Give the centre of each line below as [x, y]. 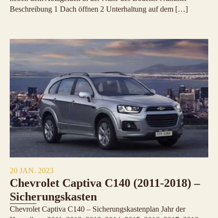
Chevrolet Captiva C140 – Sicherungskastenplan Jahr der [98, 209]
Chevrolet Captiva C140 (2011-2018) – [105, 183]
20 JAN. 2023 [32, 171]
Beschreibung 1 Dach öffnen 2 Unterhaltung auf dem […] [99, 9]
